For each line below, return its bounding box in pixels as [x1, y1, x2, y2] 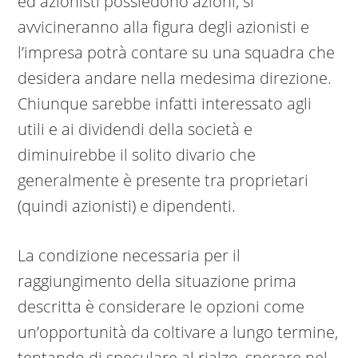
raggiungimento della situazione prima [18, 270, 297, 292]
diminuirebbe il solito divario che [18, 144, 257, 166]
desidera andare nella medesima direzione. [18, 67, 332, 89]
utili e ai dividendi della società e [18, 118, 253, 141]
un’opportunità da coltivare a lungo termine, [18, 321, 339, 344]
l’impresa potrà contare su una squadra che [18, 42, 336, 64]
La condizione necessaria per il [18, 245, 241, 267]
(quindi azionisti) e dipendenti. [18, 195, 237, 217]
